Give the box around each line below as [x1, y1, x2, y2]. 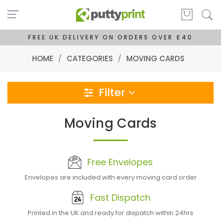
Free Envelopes [87, 155, 153, 168]
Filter [95, 85, 128, 100]
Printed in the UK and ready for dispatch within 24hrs [28, 208, 193, 218]
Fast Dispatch [90, 191, 150, 204]
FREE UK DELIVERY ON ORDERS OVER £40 [28, 33, 193, 41]
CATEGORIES [66, 53, 113, 64]
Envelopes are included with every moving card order [24, 173, 197, 182]
